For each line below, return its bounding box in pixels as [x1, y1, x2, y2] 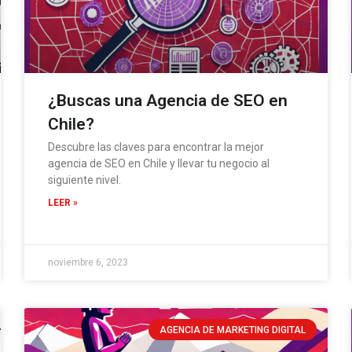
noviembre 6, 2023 [47, 257, 128, 269]
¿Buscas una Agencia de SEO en [47, 91, 288, 111]
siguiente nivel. [47, 174, 121, 187]
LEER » [47, 197, 78, 209]
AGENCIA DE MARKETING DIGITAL [159, 324, 306, 335]
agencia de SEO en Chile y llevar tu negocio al [47, 157, 269, 170]
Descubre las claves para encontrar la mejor [47, 141, 264, 154]
